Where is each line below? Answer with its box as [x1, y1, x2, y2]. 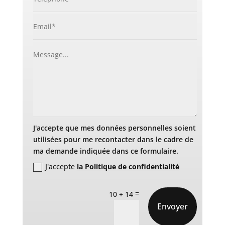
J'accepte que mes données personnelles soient [33, 123, 196, 133]
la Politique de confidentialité [76, 162, 179, 172]
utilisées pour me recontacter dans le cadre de [33, 134, 193, 144]
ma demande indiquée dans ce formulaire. [33, 146, 178, 156]
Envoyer [157, 200, 188, 212]
